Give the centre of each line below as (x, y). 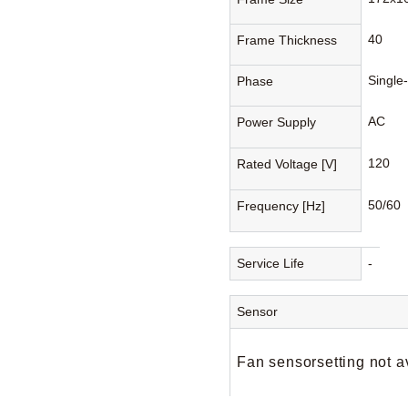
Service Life (271, 263)
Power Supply (277, 122)
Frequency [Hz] (281, 205)
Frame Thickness (287, 40)
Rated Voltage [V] (287, 163)
